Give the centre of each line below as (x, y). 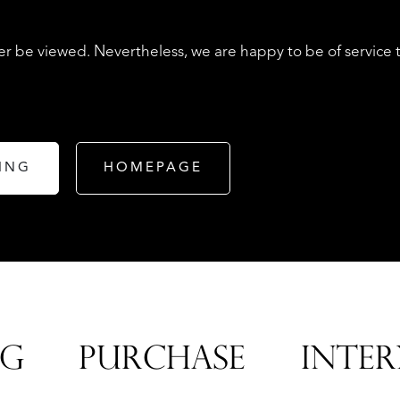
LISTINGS (210, 226)
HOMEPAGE (153, 168)
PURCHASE (162, 362)
